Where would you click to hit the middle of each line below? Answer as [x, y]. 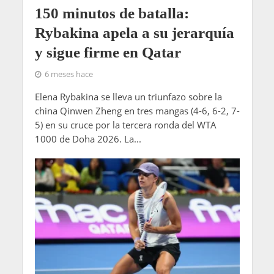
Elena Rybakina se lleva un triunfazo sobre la [128, 96]
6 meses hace [68, 74]
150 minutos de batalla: [112, 13]
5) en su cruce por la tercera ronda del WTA [125, 124]
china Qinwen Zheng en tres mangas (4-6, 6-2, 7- [137, 110]
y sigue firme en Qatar [108, 52]
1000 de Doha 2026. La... [88, 139]
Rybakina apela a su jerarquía [134, 32]
